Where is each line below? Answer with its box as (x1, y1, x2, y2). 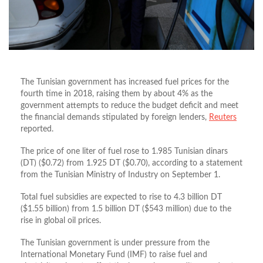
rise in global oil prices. (21, 217, 101, 225)
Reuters (209, 113, 237, 122)
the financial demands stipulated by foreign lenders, (21, 113, 209, 122)
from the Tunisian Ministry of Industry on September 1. (21, 171, 220, 180)
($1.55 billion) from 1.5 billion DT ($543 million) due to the (21, 205, 231, 214)
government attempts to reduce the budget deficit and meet (21, 102, 238, 110)
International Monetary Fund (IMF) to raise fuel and (21, 251, 207, 259)
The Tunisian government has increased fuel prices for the (21, 78, 229, 87)
